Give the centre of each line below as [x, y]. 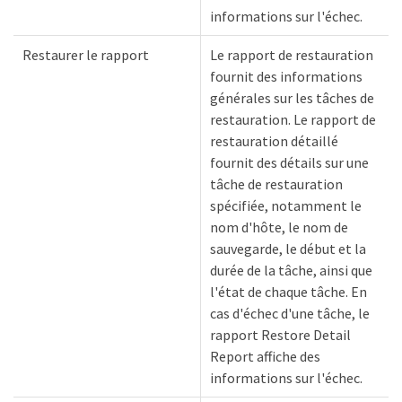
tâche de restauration [276, 184]
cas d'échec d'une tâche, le [290, 313]
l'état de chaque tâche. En [288, 292]
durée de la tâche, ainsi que [291, 270]
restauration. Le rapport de [293, 119]
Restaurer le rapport [86, 55]
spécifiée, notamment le [286, 205]
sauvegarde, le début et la [288, 249]
